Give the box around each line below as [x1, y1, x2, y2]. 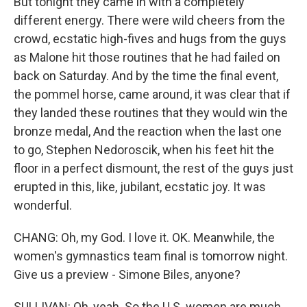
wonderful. [14, 198, 72, 212]
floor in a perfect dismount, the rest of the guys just [14, 161, 293, 175]
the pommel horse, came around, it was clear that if [14, 87, 291, 101]
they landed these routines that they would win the [14, 106, 288, 120]
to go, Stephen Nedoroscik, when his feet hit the [14, 143, 274, 157]
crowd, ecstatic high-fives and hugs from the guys [14, 32, 286, 46]
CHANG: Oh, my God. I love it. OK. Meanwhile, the [14, 230, 275, 245]
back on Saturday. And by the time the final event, [14, 69, 278, 83]
